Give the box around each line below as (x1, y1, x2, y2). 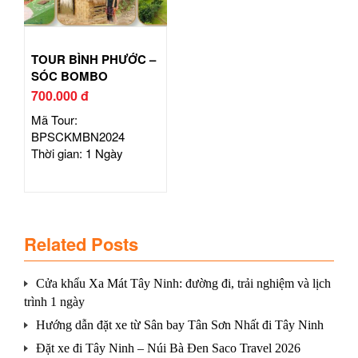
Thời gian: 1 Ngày (31, 145, 123, 162)
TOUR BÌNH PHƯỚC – (31, 50, 156, 69)
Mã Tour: (31, 111, 78, 129)
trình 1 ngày (24, 295, 85, 309)
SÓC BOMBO (31, 67, 108, 86)
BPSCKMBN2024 (31, 128, 125, 145)
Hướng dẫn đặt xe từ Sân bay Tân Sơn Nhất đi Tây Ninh (36, 318, 324, 332)
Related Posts (24, 231, 138, 257)
